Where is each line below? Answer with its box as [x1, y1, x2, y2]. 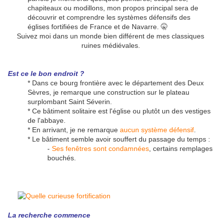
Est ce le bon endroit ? [8, 70, 84, 78]
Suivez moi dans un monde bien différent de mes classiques [17, 32, 204, 40]
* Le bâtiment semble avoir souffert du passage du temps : [28, 135, 210, 144]
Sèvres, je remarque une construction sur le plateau [28, 88, 189, 97]
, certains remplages [149, 145, 213, 153]
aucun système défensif [120, 126, 194, 134]
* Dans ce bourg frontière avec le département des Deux [28, 79, 204, 87]
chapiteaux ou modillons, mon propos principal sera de [28, 4, 198, 12]
